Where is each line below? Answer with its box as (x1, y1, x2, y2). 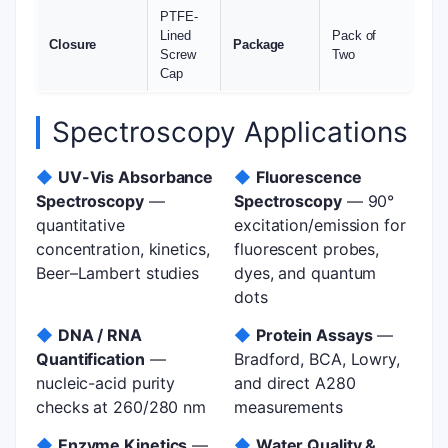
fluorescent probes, (234, 239, 380, 259)
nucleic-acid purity (36, 373, 176, 393)
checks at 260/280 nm (36, 397, 206, 417)
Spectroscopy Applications (52, 115, 408, 149)
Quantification (36, 349, 145, 369)
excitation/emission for (234, 215, 406, 235)
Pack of (332, 28, 377, 43)
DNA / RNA (57, 325, 142, 345)
